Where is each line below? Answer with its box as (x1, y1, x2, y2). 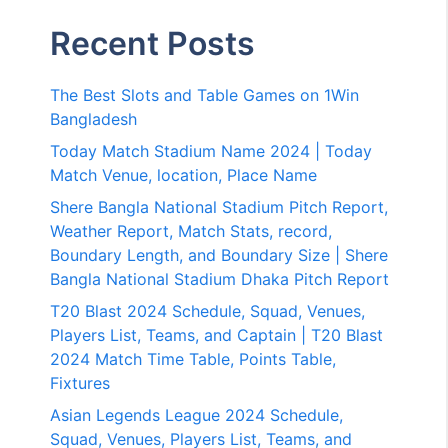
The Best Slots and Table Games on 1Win (50, 84, 360, 105)
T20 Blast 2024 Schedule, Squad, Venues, (50, 300, 366, 321)
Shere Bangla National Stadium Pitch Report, (50, 196, 389, 217)
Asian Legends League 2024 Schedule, (50, 404, 344, 425)
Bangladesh (50, 108, 138, 129)
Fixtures (50, 372, 111, 393)
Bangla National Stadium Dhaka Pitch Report (50, 268, 390, 289)
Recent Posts (50, 23, 256, 63)
